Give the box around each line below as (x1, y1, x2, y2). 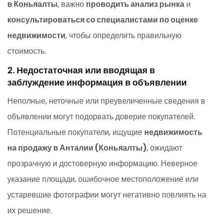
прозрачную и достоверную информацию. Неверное (7, 157, 197, 169)
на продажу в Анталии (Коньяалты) (7, 142, 147, 153)
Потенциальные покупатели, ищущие (7, 126, 144, 138)
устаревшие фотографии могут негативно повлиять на (7, 189, 206, 200)
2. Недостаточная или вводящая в (7, 64, 155, 76)
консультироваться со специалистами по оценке (7, 14, 198, 25)
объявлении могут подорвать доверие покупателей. (7, 110, 195, 122)
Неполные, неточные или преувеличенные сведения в (7, 95, 205, 107)
